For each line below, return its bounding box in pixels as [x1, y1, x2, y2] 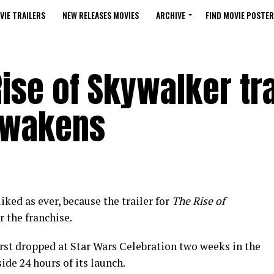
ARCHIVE [156, 9, 185, 21]
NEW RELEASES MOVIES [62, 9, 139, 21]
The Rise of [172, 194, 225, 208]
